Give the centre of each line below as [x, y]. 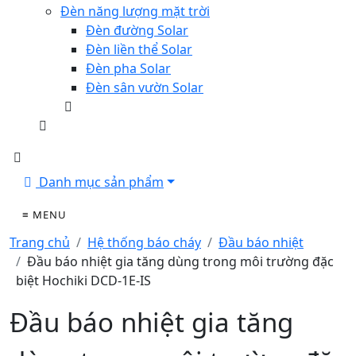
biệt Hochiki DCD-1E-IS [83, 281]
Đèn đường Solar [137, 30]
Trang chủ [40, 242]
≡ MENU [44, 215]
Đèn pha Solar [128, 68]
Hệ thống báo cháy [144, 242]
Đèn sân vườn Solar [145, 87]
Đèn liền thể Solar [139, 49]
